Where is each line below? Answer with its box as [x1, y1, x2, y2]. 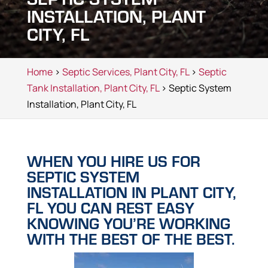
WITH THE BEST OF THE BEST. [26, 229, 234, 249]
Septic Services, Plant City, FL [62, 65, 189, 78]
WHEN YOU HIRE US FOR [26, 151, 200, 171]
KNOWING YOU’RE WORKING [26, 213, 230, 233]
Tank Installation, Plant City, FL [26, 81, 159, 95]
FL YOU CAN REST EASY [26, 197, 194, 218]
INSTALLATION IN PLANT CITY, [26, 182, 236, 202]
